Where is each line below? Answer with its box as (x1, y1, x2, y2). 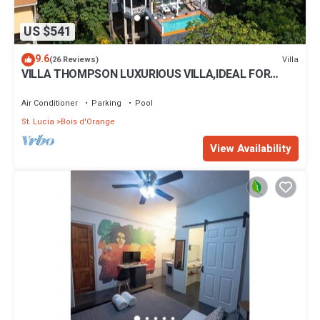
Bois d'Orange (61, 116, 115, 129)
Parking (91, 97, 121, 110)
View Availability (210, 141, 291, 157)
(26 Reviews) (49, 54, 99, 66)
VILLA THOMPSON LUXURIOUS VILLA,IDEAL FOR (21, 66, 271, 84)
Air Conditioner (21, 97, 78, 110)
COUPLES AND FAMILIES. (21, 79, 150, 96)
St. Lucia (21, 116, 54, 129)
